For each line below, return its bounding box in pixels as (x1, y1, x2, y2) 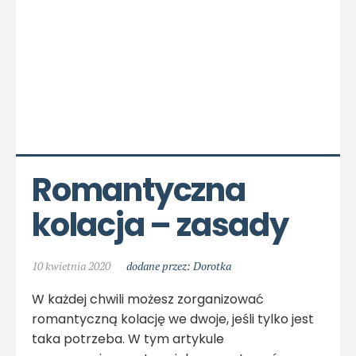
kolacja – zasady (32, 202, 288, 247)
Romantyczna (32, 167, 246, 212)
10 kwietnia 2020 (32, 257, 110, 273)
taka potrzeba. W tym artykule (32, 329, 224, 348)
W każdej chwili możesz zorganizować (32, 289, 264, 308)
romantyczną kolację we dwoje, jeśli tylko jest (32, 309, 314, 328)
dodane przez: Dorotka (126, 257, 231, 273)
